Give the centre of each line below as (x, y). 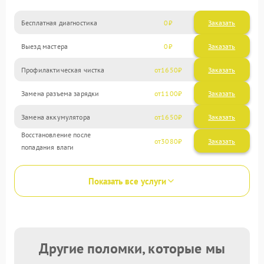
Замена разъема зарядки (60, 93)
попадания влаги (48, 147)
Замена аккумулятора (56, 117)
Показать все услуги (127, 181)
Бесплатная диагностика (60, 22)
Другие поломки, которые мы (132, 248)
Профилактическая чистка (63, 70)
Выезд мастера (44, 46)
